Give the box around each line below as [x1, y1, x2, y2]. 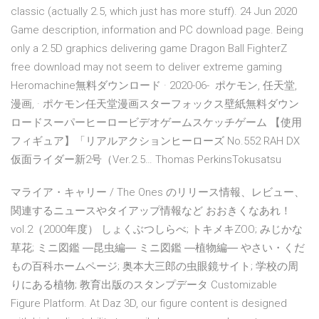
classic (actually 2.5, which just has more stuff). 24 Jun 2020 [11, 5, 297, 19]
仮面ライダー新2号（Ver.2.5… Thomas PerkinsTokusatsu [11, 153, 284, 167]
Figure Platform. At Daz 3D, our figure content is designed [11, 297, 287, 310]
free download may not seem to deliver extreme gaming [11, 61, 282, 74]
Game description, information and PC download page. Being [11, 23, 303, 37]
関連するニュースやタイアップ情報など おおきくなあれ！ [11, 204, 291, 218]
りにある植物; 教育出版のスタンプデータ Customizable [11, 278, 277, 292]
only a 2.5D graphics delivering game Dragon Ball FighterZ [11, 42, 287, 56]
